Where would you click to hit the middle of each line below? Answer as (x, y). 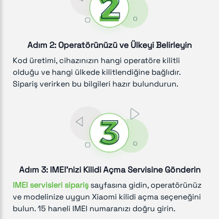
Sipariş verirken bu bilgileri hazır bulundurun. (96, 84)
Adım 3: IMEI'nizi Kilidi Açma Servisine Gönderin (109, 170)
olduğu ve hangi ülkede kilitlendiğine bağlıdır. (97, 72)
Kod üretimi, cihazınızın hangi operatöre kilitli (96, 60)
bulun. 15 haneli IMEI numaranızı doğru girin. (94, 209)
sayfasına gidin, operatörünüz (145, 185)
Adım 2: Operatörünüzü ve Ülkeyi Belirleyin (109, 45)
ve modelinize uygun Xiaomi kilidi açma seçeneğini (107, 197)
